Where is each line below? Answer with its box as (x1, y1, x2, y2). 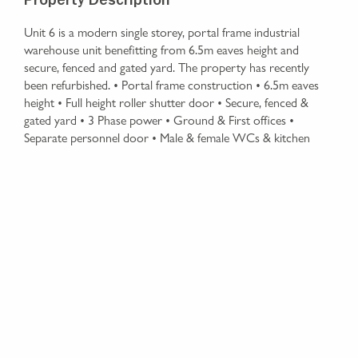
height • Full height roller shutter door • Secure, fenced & (24, 93, 308, 112)
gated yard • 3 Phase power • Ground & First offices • (24, 110, 294, 129)
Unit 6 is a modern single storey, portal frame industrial (24, 22, 300, 42)
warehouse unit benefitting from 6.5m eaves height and (24, 40, 299, 59)
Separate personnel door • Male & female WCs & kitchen (24, 128, 310, 147)
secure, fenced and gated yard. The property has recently (24, 58, 309, 77)
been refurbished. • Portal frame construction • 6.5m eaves (24, 75, 319, 94)
